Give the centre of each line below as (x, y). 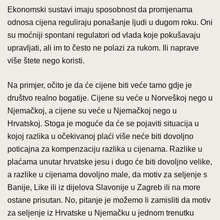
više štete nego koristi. (46, 60)
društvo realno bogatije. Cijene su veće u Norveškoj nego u (110, 98)
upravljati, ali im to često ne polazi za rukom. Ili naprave (103, 48)
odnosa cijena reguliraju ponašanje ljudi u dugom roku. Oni (110, 22)
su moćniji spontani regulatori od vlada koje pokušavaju (104, 35)
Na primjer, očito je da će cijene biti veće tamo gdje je (100, 85)
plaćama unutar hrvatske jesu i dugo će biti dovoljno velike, (110, 162)
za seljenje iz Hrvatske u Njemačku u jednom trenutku (101, 213)
